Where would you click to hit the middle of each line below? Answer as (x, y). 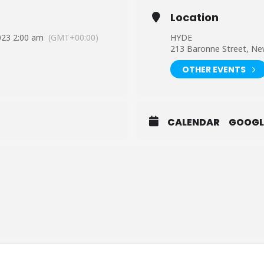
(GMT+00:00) (73, 37)
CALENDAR (194, 122)
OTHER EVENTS (214, 69)
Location (194, 17)
